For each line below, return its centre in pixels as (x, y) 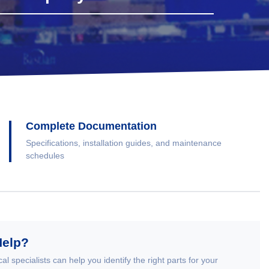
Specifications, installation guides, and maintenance (124, 143)
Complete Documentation (91, 126)
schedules (45, 156)
